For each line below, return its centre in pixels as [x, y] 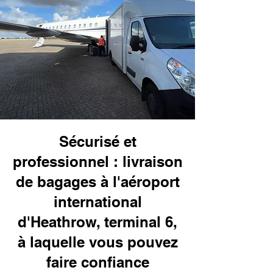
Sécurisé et [97, 141]
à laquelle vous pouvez [97, 242]
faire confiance [97, 262]
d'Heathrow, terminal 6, [97, 222]
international [97, 202]
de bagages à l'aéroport [97, 182]
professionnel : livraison [97, 161]
